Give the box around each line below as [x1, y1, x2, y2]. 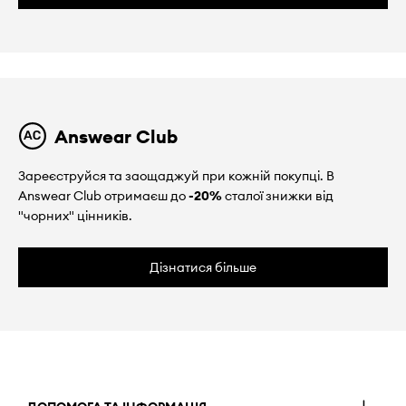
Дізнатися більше [150, 258, 256, 275]
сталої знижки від [222, 187, 333, 204]
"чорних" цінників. [18, 207, 132, 224]
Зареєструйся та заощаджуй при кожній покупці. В [18, 167, 334, 184]
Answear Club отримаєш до [18, 187, 188, 204]
